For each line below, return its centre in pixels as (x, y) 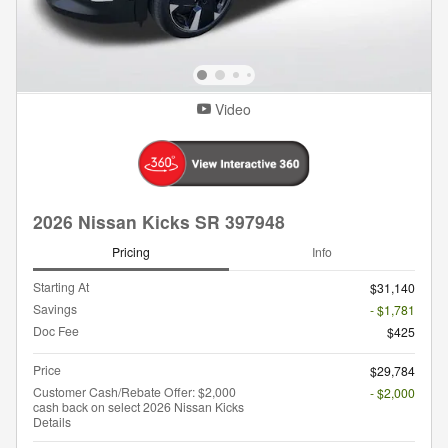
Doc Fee (56, 330)
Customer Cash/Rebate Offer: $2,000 (134, 391)
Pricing (131, 252)
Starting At (61, 286)
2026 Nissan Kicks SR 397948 (159, 222)
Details (52, 421)
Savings (55, 308)
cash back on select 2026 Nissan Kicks (138, 406)
